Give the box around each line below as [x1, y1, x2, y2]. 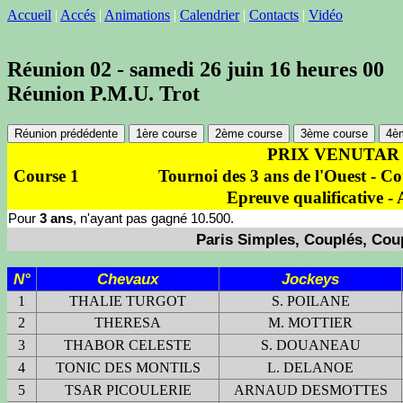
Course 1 [13, 166, 79, 185]
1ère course [136, 126, 197, 140]
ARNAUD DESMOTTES [233, 381, 388, 398]
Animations [104, 7, 170, 22]
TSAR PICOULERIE [64, 381, 192, 398]
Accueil [7, 7, 51, 22]
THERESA [94, 314, 161, 330]
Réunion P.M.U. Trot [7, 81, 200, 105]
